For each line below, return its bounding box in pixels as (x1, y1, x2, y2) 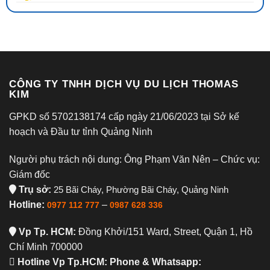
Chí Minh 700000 (9, 242, 83, 253)
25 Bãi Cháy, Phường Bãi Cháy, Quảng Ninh (51, 184, 228, 195)
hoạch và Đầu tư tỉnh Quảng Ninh (9, 126, 152, 137)
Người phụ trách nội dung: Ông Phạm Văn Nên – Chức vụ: (9, 154, 260, 165)
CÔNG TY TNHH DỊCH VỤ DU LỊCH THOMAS (9, 78, 239, 90)
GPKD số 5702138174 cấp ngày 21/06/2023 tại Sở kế (9, 111, 239, 122)
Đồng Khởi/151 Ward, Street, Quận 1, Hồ (76, 227, 253, 237)
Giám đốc (9, 169, 50, 180)
